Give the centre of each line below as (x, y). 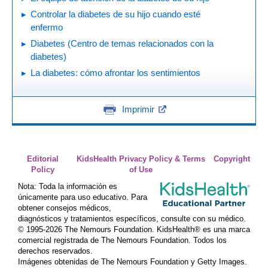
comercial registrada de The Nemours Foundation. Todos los (122, 240)
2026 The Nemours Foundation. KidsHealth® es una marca (148, 229)
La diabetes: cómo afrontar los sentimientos (115, 73)
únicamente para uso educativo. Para (83, 197)
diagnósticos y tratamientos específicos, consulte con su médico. (132, 219)
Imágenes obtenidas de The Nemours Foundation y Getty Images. (133, 262)
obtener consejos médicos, (65, 208)
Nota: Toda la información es (68, 186)
